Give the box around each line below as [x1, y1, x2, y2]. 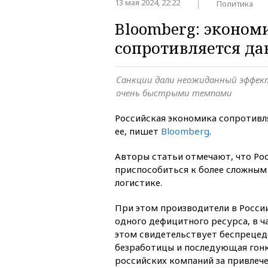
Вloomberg [161, 124, 209, 137]
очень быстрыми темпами [116, 86, 232, 99]
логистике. [115, 176, 162, 188]
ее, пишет [115, 124, 161, 137]
